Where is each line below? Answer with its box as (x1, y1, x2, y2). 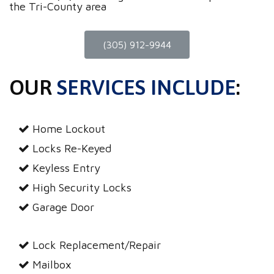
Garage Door (32, 200, 94, 213)
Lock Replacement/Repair (32, 238, 161, 251)
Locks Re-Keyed (32, 141, 111, 155)
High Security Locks (32, 180, 131, 194)
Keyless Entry (32, 161, 100, 174)
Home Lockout (32, 122, 105, 135)
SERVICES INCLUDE (57, 75, 236, 99)
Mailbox (32, 257, 72, 271)
